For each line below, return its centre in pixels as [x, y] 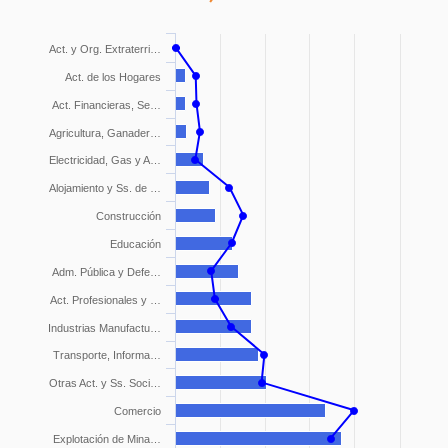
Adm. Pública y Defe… [106, 272]
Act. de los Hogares [112, 77]
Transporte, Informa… [106, 355]
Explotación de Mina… [106, 439]
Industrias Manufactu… [104, 328]
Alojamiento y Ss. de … [104, 188]
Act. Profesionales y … [105, 300]
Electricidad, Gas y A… [104, 160]
